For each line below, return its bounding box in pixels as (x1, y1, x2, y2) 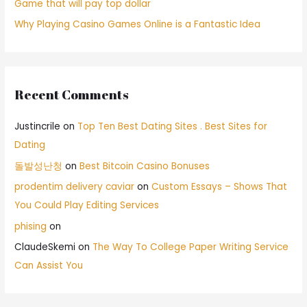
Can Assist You (14, 258, 84, 272)
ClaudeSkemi (14, 240, 76, 254)
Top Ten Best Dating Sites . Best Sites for (77, 120, 268, 134)
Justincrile (14, 120, 61, 134)
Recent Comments (14, 86, 130, 104)
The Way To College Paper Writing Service (93, 240, 289, 254)
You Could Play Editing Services (14, 199, 160, 212)
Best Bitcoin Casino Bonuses (79, 159, 210, 173)
